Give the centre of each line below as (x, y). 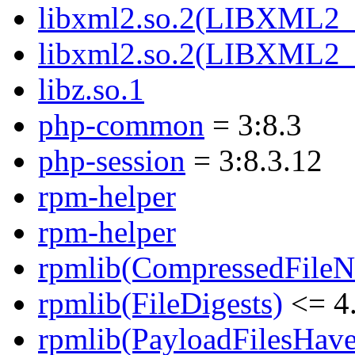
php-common (121, 125)
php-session (112, 161)
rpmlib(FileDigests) (160, 303)
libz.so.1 (91, 90)
